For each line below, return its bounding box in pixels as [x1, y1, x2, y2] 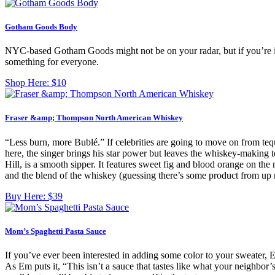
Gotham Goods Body [5, 22, 77, 32]
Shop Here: [5, 77, 52, 88]
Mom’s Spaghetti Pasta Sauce [5, 226, 106, 236]
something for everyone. [5, 56, 99, 68]
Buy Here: [5, 190, 48, 201]
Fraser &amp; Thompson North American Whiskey [5, 113, 183, 123]
